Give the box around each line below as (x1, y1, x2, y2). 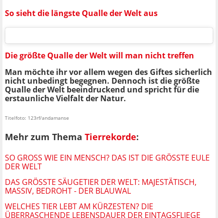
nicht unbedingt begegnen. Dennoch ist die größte (5, 75, 200, 87)
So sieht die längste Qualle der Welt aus (5, 7, 158, 18)
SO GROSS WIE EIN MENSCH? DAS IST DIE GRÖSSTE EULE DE (5, 152, 210, 163)
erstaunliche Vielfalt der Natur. (5, 93, 126, 104)
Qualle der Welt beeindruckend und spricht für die (5, 84, 199, 95)
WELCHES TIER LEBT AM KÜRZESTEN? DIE (5, 200, 153, 212)
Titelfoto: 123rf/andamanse (5, 114, 69, 122)
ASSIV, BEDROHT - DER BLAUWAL (5, 185, 127, 196)
